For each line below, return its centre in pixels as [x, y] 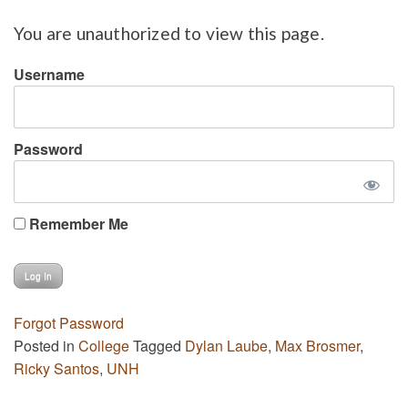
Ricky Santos [56, 368]
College [104, 345]
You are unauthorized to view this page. [169, 34]
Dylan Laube [226, 345]
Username [49, 74]
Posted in [46, 345]
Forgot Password [69, 322]
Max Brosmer [317, 345]
